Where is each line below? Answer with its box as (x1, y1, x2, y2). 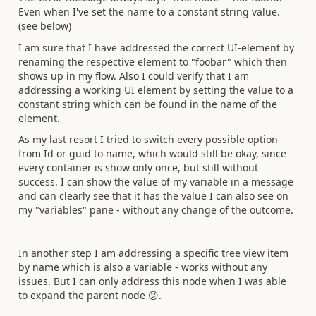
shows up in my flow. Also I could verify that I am (18, 68, 249, 83)
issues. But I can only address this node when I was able (18, 274, 286, 288)
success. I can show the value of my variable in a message (18, 175, 293, 189)
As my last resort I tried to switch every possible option (18, 133, 278, 147)
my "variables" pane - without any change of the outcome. (18, 203, 293, 217)
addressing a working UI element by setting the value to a (18, 83, 293, 97)
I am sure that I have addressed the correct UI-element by (18, 40, 294, 54)
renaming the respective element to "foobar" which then (18, 54, 287, 68)
